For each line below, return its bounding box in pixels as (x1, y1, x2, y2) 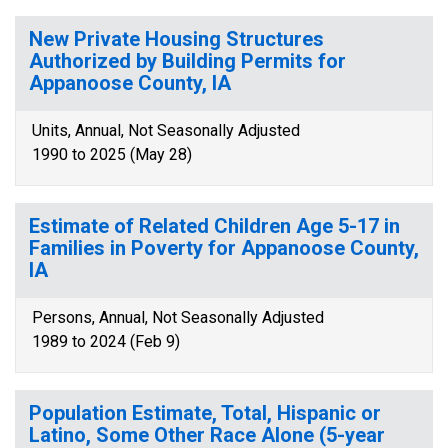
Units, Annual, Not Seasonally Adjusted (32, 121, 300, 140)
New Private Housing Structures (29, 27, 324, 51)
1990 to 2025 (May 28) (32, 145, 192, 164)
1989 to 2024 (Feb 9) (32, 332, 180, 351)
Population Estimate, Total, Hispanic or (29, 401, 381, 425)
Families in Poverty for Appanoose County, (29, 236, 419, 260)
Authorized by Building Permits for (29, 49, 346, 73)
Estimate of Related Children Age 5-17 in (29, 214, 400, 238)
